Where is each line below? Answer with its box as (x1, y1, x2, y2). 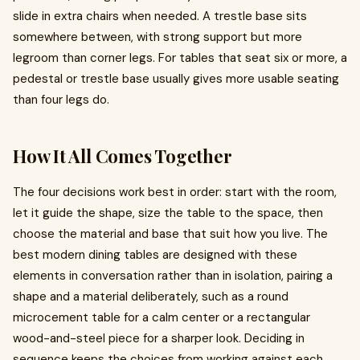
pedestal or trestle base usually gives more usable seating (13, 71, 339, 87)
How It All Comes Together (13, 144, 232, 168)
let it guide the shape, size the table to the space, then (13, 205, 323, 221)
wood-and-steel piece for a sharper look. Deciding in (13, 330, 305, 346)
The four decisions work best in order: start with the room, (13, 184, 337, 200)
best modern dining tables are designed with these (13, 247, 297, 263)
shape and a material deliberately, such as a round (13, 288, 288, 305)
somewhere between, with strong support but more (13, 29, 302, 45)
